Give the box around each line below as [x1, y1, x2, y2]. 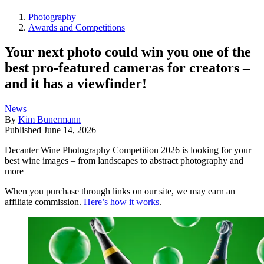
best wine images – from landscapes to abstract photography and [5, 156, 243, 166]
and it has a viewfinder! [5, 76, 147, 92]
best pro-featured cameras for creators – [5, 60, 250, 76]
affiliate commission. [5, 197, 84, 207]
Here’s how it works [84, 197, 159, 207]
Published [5, 125, 44, 136]
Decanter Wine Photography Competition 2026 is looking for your [5, 145, 251, 156]
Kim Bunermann [18, 114, 81, 125]
